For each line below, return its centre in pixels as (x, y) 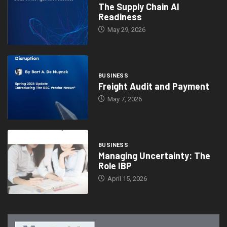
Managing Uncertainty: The (154, 156)
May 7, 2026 (124, 99)
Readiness (120, 17)
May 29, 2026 (125, 30)
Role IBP (115, 166)
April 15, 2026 (126, 179)
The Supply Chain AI (139, 7)
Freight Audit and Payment (154, 86)
